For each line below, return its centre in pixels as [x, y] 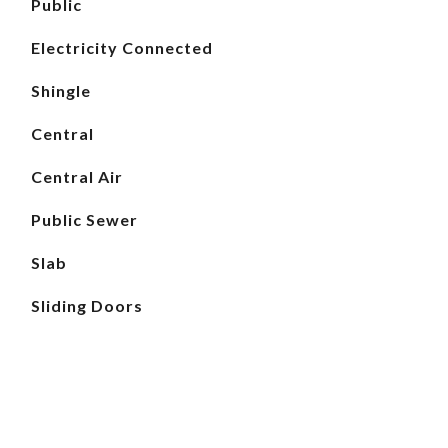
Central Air [76, 176]
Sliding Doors [86, 305]
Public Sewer [84, 219]
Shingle [60, 90]
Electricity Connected [121, 47]
